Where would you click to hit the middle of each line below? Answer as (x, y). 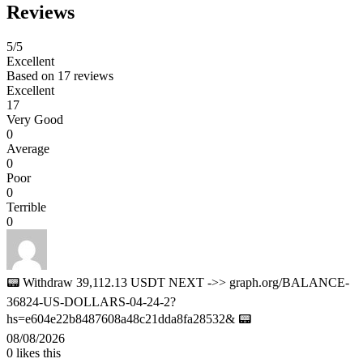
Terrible (26, 207)
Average (28, 149)
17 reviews (85, 76)
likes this (37, 353)
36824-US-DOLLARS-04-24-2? (91, 302)
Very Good (35, 120)
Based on (32, 76)
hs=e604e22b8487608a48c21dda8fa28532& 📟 (129, 319)
